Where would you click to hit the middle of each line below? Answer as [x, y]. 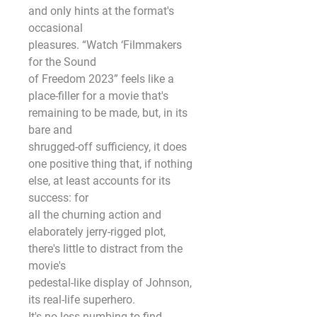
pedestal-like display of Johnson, [110, 283]
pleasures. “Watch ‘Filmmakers [105, 45]
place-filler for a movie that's [98, 96]
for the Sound [62, 62]
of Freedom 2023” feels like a [101, 79]
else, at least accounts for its [99, 181]
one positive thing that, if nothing [110, 164]
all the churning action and [95, 215]
